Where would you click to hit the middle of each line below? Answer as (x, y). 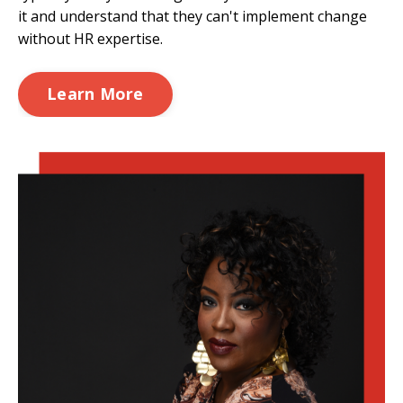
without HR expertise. (90, 38)
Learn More (95, 94)
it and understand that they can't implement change (193, 16)
